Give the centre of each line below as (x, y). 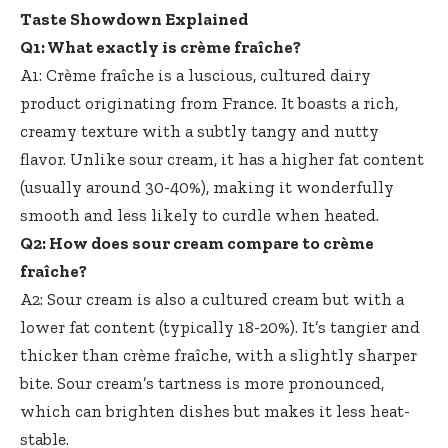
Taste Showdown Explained (134, 18)
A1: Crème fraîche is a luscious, (140, 74)
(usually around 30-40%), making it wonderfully (207, 186)
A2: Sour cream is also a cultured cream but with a (212, 298)
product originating (98, 102)
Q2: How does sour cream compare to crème (197, 242)
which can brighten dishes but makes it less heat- (215, 410)
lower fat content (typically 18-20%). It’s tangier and (220, 326)
